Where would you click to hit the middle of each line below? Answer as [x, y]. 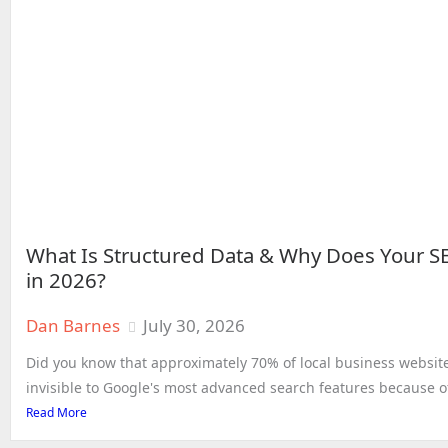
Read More [56, 412]
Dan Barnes [73, 325]
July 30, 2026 [194, 325]
